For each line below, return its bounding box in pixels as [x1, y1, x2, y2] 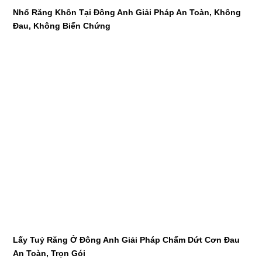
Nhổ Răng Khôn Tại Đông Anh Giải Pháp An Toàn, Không [13, 7, 242, 17]
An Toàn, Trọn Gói [13, 249, 86, 258]
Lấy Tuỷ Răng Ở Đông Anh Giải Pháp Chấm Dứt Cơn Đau [13, 235, 240, 245]
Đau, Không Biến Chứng [13, 20, 111, 30]
